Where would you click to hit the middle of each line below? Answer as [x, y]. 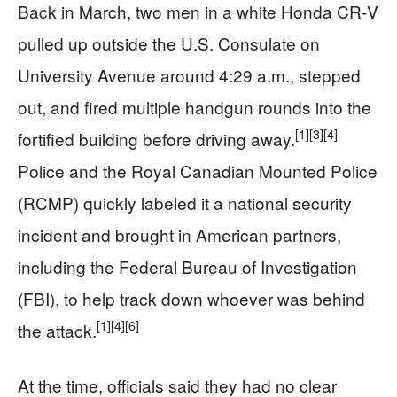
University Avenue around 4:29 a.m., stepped [189, 74]
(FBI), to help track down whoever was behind [191, 298]
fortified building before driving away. [156, 138]
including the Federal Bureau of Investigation [187, 266]
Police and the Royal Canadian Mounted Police [198, 170]
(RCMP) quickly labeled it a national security [185, 202]
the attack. [57, 330]
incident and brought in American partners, [179, 234]
